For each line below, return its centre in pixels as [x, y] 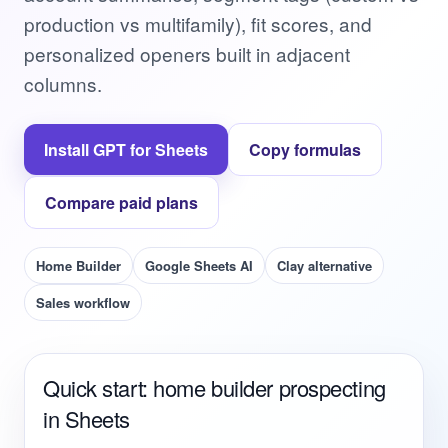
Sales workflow [83, 302]
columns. [63, 83]
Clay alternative [324, 265]
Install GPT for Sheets [126, 149]
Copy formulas [305, 149]
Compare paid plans [121, 202]
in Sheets [87, 418]
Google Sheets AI [199, 265]
